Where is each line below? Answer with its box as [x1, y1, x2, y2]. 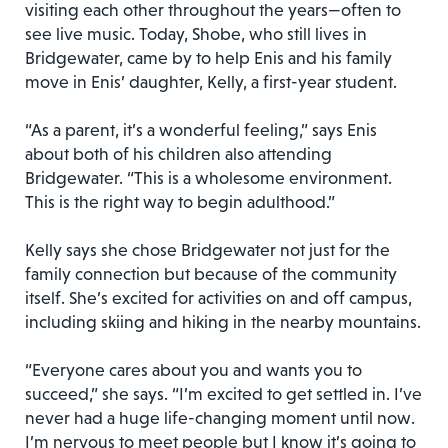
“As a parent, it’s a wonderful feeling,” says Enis [25, 119, 377, 140]
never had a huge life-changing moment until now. [25, 407, 415, 428]
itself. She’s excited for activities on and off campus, [25, 287, 412, 308]
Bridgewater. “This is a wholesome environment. [25, 167, 392, 188]
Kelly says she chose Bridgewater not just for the [25, 239, 390, 260]
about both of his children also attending [25, 143, 332, 164]
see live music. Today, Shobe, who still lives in [25, 23, 367, 44]
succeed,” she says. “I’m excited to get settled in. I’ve [25, 383, 422, 404]
